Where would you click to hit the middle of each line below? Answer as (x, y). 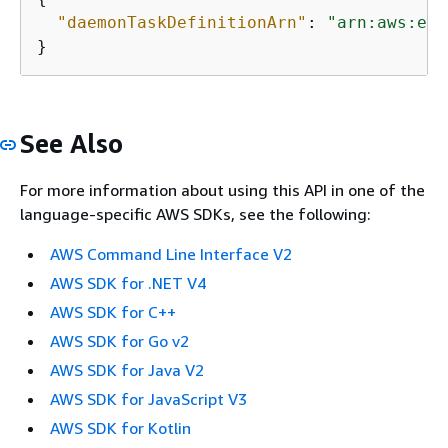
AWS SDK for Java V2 (127, 370)
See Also (71, 143)
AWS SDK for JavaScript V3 (148, 399)
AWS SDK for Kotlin (120, 428)
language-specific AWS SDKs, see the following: (195, 214)
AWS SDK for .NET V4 (128, 283)
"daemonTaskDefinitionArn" (182, 22)
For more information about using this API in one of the (222, 190)
